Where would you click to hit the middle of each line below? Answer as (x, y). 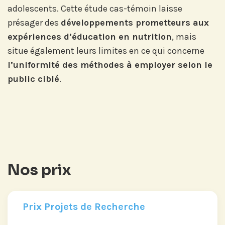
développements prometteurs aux (135, 23)
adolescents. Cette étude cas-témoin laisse (95, 9)
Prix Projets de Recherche (84, 207)
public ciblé (33, 79)
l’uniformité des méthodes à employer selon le (110, 65)
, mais (184, 37)
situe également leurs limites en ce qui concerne (106, 51)
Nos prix (39, 170)
